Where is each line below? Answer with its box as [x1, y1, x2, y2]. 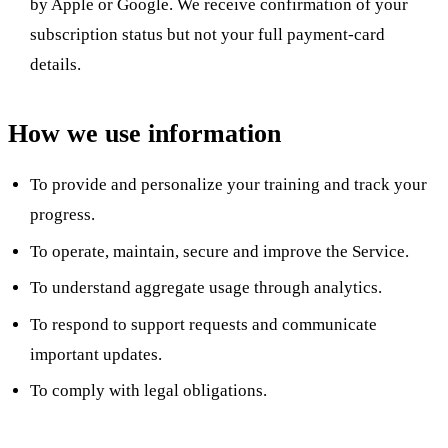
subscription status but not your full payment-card [30, 24, 386, 44]
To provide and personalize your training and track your [30, 175, 428, 195]
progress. [30, 205, 96, 225]
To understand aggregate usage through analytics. [30, 278, 383, 298]
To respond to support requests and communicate [30, 314, 378, 334]
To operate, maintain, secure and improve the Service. [30, 241, 410, 261]
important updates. [30, 344, 163, 364]
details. [30, 54, 82, 74]
